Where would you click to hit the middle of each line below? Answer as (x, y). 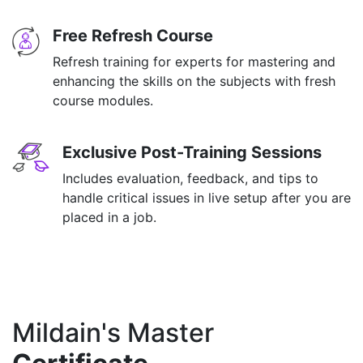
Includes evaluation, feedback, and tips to (190, 178)
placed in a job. (109, 217)
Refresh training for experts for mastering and (194, 62)
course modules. (103, 100)
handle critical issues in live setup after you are (207, 198)
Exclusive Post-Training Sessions (192, 152)
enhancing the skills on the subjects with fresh (194, 81)
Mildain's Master (113, 333)
